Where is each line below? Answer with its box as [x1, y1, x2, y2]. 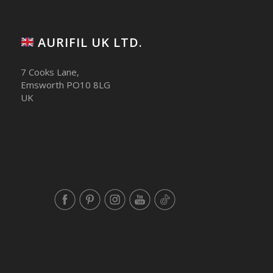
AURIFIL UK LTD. [34, 34, 143, 51]
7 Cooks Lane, [20, 65, 79, 78]
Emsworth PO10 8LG [20, 78, 110, 91]
